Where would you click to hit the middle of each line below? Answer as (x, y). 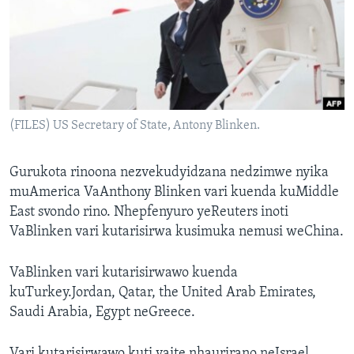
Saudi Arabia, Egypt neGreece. (102, 313)
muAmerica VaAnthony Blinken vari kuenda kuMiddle (174, 193)
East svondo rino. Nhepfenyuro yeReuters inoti (149, 213)
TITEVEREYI (41, 13)
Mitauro (51, 88)
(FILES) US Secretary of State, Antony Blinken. (135, 126)
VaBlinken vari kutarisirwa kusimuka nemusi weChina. (177, 232)
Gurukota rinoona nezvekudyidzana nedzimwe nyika (169, 173)
